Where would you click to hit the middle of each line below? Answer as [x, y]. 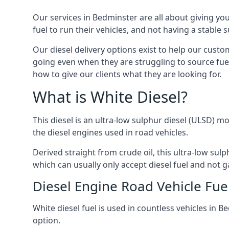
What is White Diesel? [110, 97]
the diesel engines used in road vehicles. [110, 132]
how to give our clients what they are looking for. [127, 74]
